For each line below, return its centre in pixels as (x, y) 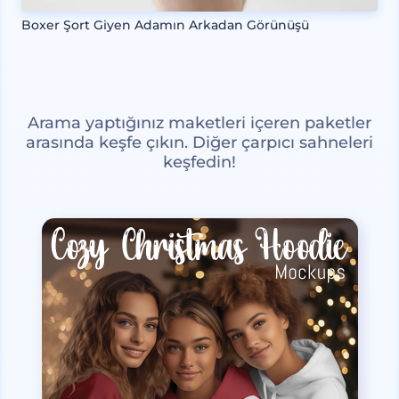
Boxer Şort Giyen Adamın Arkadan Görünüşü (165, 24)
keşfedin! (199, 162)
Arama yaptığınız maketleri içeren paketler (199, 122)
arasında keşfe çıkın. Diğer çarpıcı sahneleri (199, 142)
